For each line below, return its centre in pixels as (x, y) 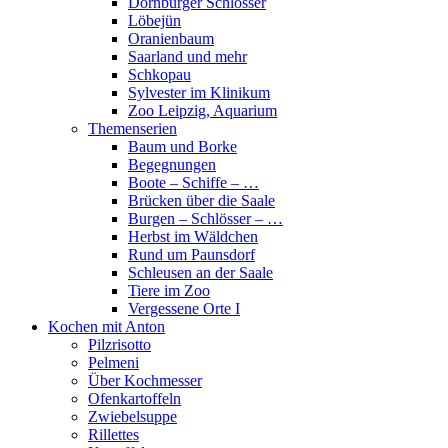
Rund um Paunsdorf (191, 254)
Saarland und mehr (187, 56)
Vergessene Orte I (184, 308)
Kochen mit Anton (106, 326)
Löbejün (154, 20)
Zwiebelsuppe (132, 416)
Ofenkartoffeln (134, 398)
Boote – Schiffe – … (193, 182)
